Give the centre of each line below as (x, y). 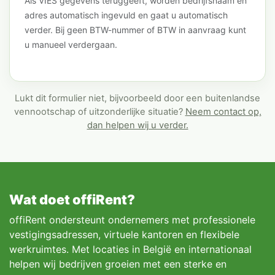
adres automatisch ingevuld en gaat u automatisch (126, 15)
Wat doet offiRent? (72, 199)
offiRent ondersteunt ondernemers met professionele (132, 219)
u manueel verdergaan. (71, 45)
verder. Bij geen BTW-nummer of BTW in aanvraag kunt (135, 30)
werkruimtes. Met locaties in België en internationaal (130, 249)
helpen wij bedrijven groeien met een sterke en (118, 264)
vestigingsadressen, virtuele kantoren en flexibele (124, 234)
